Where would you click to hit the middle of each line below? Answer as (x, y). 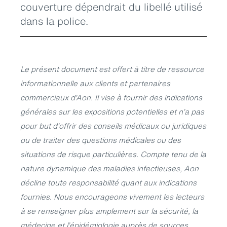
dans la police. (54, 21)
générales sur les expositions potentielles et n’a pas (112, 111)
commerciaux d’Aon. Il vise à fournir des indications (111, 97)
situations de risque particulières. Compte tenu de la (113, 154)
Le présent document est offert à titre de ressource (112, 69)
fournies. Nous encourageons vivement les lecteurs (112, 196)
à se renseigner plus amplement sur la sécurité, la (109, 211)
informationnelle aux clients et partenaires (95, 83)
